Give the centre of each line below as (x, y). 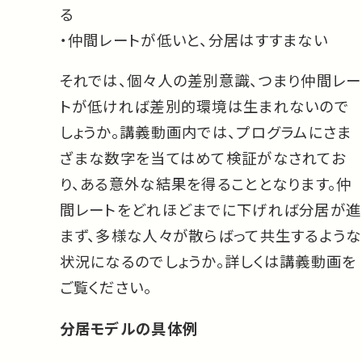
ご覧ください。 (106, 287)
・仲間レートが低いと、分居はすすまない (194, 39)
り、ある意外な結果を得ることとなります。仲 (206, 184)
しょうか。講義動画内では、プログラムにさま (206, 132)
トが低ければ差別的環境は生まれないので (204, 106)
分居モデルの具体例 (129, 328)
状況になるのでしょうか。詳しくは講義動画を (208, 261)
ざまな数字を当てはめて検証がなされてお (202, 158)
